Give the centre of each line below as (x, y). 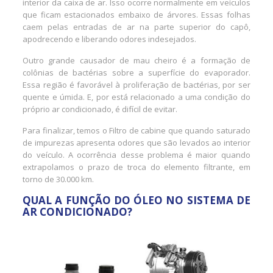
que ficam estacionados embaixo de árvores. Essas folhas (136, 14)
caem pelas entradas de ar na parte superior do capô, (136, 27)
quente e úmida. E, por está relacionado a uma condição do (136, 97)
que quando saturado (209, 130)
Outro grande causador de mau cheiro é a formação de (136, 60)
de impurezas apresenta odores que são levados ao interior (136, 142)
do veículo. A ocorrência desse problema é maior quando (136, 154)
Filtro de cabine (138, 130)
